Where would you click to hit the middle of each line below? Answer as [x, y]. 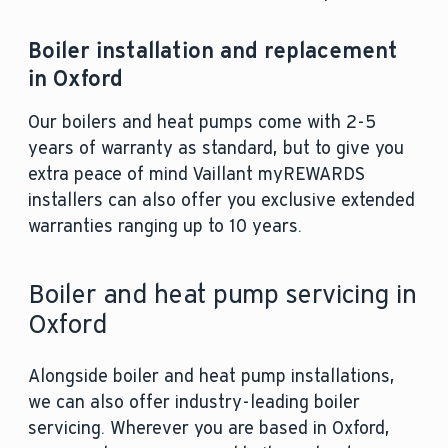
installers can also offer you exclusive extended [221, 200]
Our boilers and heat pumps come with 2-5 [201, 122]
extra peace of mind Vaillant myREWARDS [196, 174]
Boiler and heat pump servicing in [222, 294]
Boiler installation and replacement [212, 51]
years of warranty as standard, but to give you [215, 148]
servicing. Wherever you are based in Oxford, [208, 428]
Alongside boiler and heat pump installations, [211, 376]
